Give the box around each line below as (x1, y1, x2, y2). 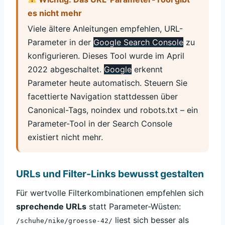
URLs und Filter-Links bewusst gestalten (16, 168, 204, 180)
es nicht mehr (28, 8, 82, 18)
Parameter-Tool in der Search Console (28, 119, 173, 129)
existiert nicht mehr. (28, 132, 103, 143)
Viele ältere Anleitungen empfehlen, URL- (28, 24, 183, 34)
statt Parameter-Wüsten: (86, 201, 181, 212)
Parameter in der (28, 37, 94, 48)
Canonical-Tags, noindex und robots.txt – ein (28, 105, 198, 116)
